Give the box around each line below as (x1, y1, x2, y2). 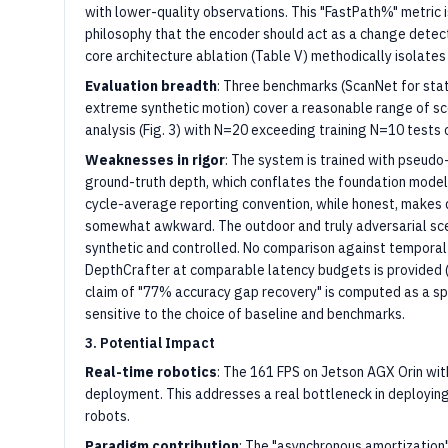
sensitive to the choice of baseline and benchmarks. (85, 305, 405, 323)
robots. (85, 407, 130, 425)
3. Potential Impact (85, 334, 215, 352)
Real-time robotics (85, 363, 217, 381)
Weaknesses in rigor (85, 151, 225, 169)
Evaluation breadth (85, 77, 217, 95)
